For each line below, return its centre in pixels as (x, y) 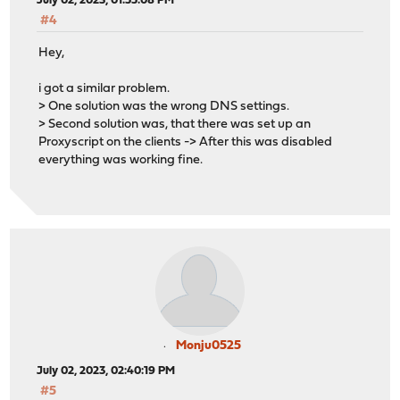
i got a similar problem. (104, 89)
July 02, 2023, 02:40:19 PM (106, 371)
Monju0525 (208, 346)
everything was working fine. (121, 161)
